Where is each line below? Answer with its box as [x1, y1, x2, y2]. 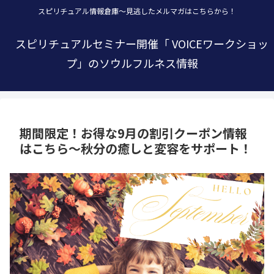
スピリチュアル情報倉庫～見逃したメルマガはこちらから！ [38, 6, 236, 17]
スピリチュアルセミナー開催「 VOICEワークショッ [15, 35, 268, 52]
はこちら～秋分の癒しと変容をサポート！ [20, 139, 252, 158]
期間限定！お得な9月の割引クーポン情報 [20, 124, 247, 143]
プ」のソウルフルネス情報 [66, 55, 198, 72]
